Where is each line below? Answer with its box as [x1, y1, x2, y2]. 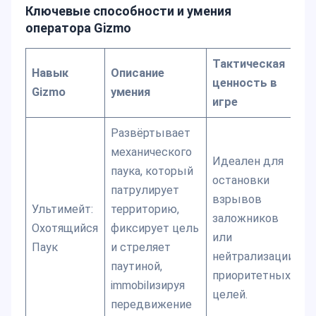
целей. [212, 287, 248, 301]
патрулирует [111, 183, 180, 197]
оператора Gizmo [25, 20, 131, 36]
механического [111, 145, 193, 159]
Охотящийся [32, 221, 99, 235]
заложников [212, 211, 279, 225]
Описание [111, 66, 165, 80]
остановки [212, 173, 270, 187]
